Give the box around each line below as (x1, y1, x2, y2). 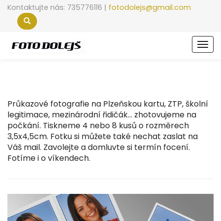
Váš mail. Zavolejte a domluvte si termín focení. (7, 142, 190, 153)
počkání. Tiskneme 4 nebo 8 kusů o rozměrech (7, 120, 189, 131)
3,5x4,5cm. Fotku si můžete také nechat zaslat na (7, 131, 198, 142)
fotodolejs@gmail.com (109, 2, 191, 12)
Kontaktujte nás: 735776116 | (7, 2, 109, 12)
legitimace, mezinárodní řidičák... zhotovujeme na (7, 109, 196, 120)
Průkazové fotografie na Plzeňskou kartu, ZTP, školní (7, 98, 208, 110)
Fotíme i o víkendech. (7, 152, 90, 164)
